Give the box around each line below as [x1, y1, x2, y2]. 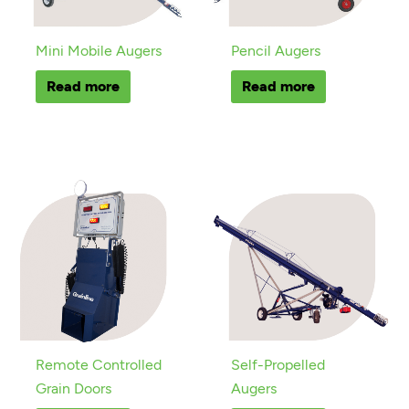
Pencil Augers [231, 42, 321, 60]
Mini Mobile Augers [36, 42, 163, 60]
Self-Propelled [231, 356, 326, 374]
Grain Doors [36, 380, 112, 398]
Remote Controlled [36, 356, 163, 374]
